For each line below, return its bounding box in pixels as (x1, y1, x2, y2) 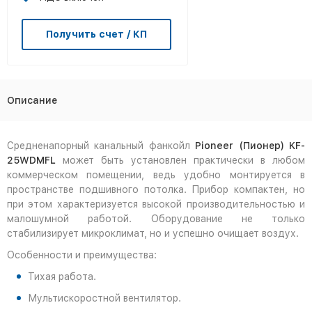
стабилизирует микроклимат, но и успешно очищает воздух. (7, 228, 299, 239)
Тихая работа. (28, 271, 96, 282)
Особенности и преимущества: (7, 249, 157, 260)
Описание (7, 95, 57, 106)
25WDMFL (7, 155, 56, 166)
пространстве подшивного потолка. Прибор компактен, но (7, 184, 305, 195)
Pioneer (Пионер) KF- (195, 140, 306, 151)
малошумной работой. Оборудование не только (7, 213, 305, 224)
